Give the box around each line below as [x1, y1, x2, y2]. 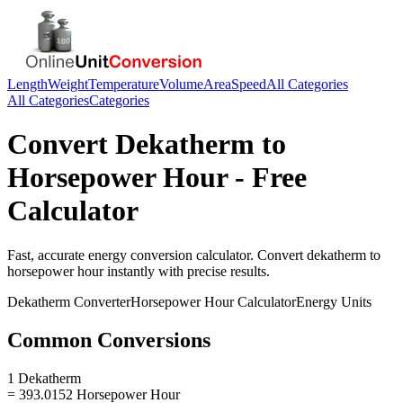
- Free [228, 161, 307, 194]
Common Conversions [7, 327, 210, 352]
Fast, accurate [7, 246, 88, 263]
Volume [159, 76, 203, 92]
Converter [70, 293, 130, 309]
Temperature [88, 76, 159, 92]
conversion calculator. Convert [127, 246, 307, 263]
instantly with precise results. [103, 263, 270, 279]
